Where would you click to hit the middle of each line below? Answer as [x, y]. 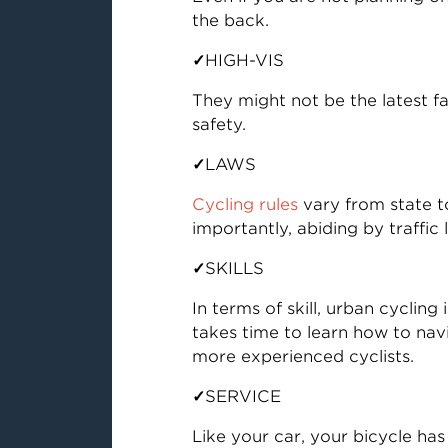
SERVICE [242, 396]
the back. [230, 20]
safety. [218, 124]
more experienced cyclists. [302, 356]
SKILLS [234, 268]
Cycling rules [244, 204]
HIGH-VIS [244, 60]
